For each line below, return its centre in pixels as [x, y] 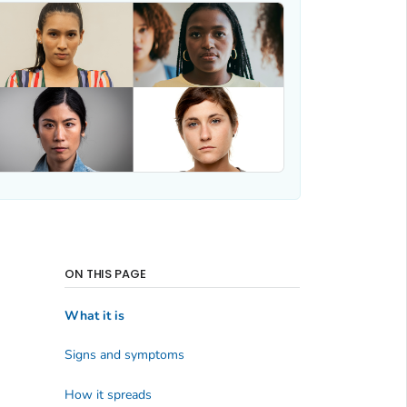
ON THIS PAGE [105, 274]
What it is [94, 315]
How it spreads [108, 394]
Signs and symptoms [124, 355]
